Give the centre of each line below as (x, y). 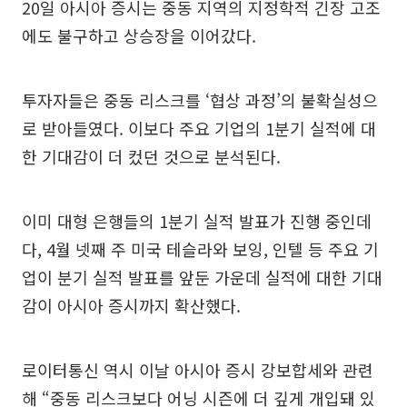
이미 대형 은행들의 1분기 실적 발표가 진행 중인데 (197, 221)
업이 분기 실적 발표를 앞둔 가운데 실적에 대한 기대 (202, 278)
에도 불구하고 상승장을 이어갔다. (139, 36)
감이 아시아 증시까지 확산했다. (131, 306)
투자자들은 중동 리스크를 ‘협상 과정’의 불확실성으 (200, 100)
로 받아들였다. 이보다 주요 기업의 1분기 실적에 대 (199, 129)
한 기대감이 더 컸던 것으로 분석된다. (151, 157)
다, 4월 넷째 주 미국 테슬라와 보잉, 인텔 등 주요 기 (200, 249)
